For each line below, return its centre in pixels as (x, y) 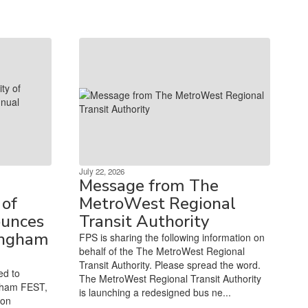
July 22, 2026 (101, 171)
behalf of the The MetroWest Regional (162, 251)
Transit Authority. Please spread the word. (169, 264)
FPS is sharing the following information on (172, 237)
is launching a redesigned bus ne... (155, 292)
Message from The (148, 185)
